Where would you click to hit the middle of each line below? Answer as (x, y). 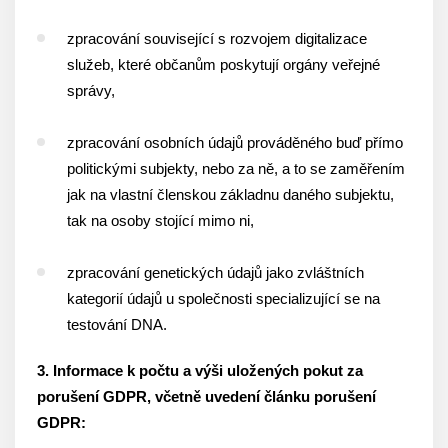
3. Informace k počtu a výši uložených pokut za (200, 370)
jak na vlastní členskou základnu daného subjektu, (230, 194)
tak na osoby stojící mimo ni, (160, 220)
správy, (91, 90)
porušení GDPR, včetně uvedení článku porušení (206, 396)
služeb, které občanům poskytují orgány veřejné (223, 64)
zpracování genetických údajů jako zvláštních (215, 272)
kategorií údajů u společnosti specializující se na (223, 298)
